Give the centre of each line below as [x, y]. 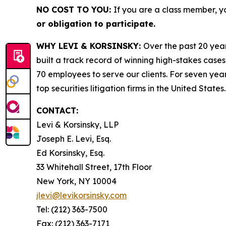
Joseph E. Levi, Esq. [74, 139]
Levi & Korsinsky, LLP [77, 125]
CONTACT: [57, 111]
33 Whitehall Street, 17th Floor [94, 167]
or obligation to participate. [96, 24]
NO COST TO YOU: [75, 10]
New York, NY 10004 [76, 181]
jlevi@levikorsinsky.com [81, 195]
